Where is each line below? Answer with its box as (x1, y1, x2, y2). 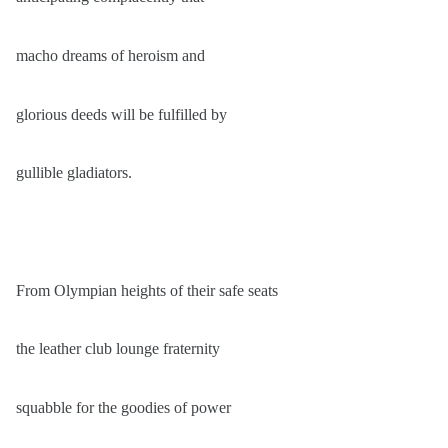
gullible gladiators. (16, 164, 132, 182)
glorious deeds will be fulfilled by (16, 105, 227, 123)
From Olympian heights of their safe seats (16, 281, 278, 299)
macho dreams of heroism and (16, 47, 205, 65)
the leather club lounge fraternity (16, 340, 220, 358)
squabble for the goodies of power (16, 399, 231, 417)
